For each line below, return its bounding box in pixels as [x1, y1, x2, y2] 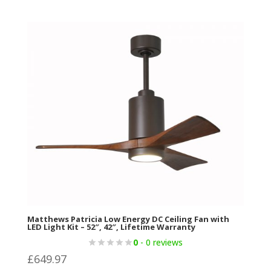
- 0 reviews [138, 236, 183, 248]
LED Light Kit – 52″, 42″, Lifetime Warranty [27, 221, 195, 232]
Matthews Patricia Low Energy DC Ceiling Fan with [27, 213, 229, 224]
